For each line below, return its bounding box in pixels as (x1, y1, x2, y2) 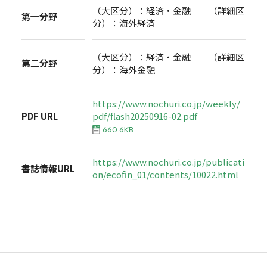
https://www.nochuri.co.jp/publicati (92, 156, 245, 169)
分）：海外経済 (92, 16, 156, 29)
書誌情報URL (21, 162, 74, 175)
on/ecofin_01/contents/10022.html (92, 168, 239, 181)
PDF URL (21, 109, 58, 122)
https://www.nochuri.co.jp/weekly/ (92, 97, 241, 110)
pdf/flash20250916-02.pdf (92, 109, 209, 122)
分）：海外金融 (92, 63, 156, 76)
